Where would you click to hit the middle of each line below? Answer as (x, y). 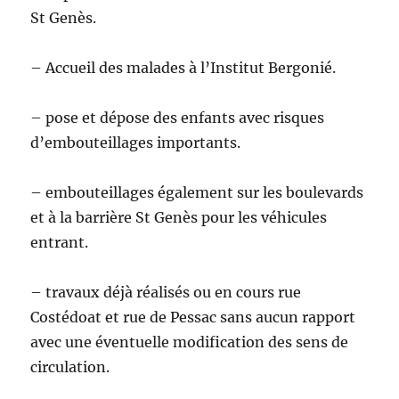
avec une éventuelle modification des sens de (190, 342)
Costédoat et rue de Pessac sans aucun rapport (193, 318)
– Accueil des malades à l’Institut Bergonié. (183, 68)
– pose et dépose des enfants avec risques (178, 118)
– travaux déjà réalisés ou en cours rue (166, 293)
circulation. (70, 367)
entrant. (60, 243)
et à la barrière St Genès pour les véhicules (179, 218)
